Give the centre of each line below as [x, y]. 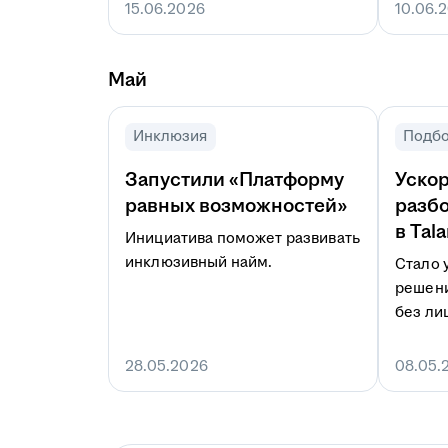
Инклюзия [170, 136]
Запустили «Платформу [234, 180]
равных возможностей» [236, 206]
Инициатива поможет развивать [242, 238]
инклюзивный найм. [199, 262]
